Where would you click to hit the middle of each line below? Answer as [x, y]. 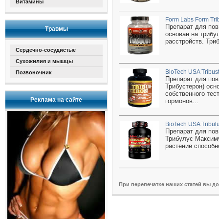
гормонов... [182, 101]
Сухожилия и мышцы [44, 61]
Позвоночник [34, 72]
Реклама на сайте [56, 100]
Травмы [56, 29]
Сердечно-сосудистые [46, 50]
